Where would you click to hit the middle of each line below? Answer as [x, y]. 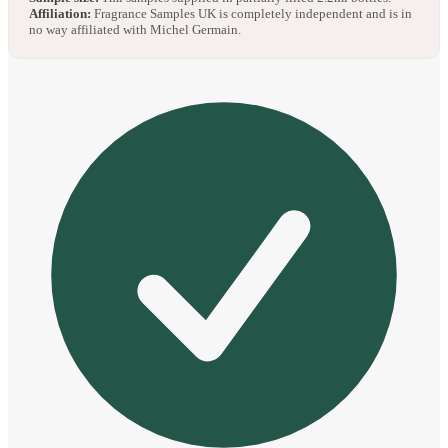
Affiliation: [60, 14]
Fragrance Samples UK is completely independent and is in [251, 14]
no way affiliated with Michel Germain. [135, 30]
